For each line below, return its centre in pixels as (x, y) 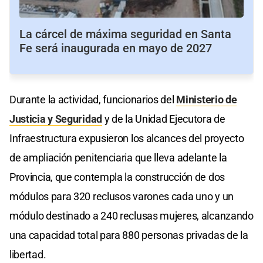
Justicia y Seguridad (56, 119)
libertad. (28, 254)
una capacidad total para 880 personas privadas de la (129, 235)
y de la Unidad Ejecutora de (164, 119)
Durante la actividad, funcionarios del (93, 99)
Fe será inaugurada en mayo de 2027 (116, 48)
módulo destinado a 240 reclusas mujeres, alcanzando (131, 215)
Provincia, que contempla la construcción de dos (117, 177)
